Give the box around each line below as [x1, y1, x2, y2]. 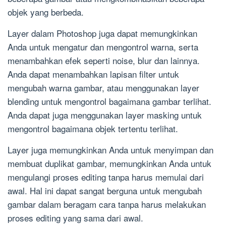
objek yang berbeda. [8, 6, 84, 19]
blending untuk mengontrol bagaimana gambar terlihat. [8, 95, 211, 108]
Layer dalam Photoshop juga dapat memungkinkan [8, 27, 197, 40]
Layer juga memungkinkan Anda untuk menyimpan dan [8, 143, 213, 156]
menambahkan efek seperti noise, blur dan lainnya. [8, 54, 200, 67]
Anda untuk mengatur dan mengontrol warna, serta [8, 40, 198, 53]
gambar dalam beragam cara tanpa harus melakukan [8, 198, 206, 211]
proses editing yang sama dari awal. [8, 211, 143, 224]
